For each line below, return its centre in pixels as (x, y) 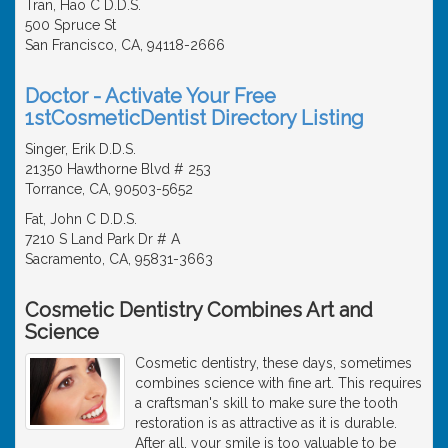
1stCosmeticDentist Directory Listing (194, 117)
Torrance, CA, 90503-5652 (109, 188)
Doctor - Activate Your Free (150, 95)
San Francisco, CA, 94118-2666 (125, 44)
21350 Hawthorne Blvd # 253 (118, 168)
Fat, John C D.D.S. (81, 218)
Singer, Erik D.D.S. (80, 148)
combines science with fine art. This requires (278, 382)
